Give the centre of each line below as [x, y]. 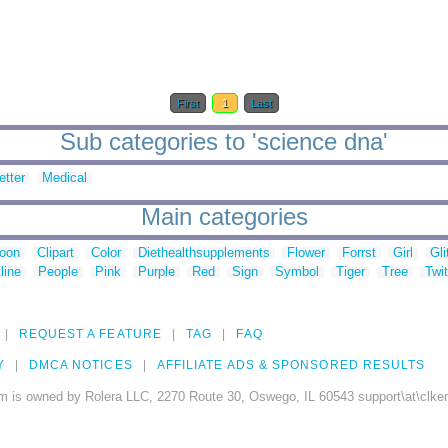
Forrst [359, 253]
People [58, 272]
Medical [64, 178]
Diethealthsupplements [204, 253]
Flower [306, 253]
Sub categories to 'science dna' [224, 142]
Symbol [297, 272]
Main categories [224, 217]
